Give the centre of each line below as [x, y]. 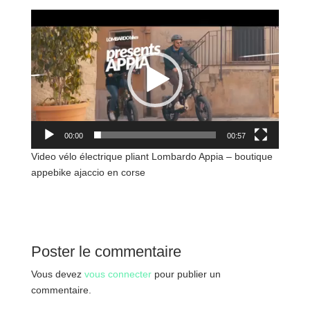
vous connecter [118, 274]
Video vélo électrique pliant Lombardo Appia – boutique [152, 157]
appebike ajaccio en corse [88, 173]
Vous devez [57, 274]
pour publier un [186, 274]
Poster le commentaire [106, 252]
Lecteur [47, 17]
